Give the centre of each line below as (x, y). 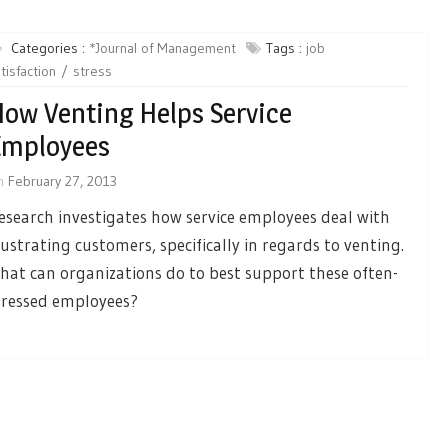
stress (92, 71)
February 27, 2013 (62, 181)
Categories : (49, 48)
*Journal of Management (162, 48)
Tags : (285, 48)
